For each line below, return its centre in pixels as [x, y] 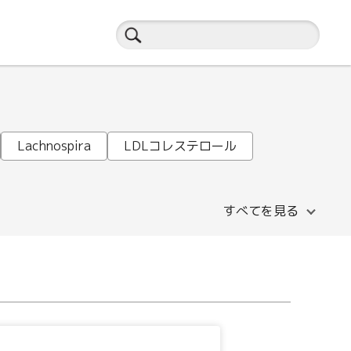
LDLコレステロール [180, 146]
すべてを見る [261, 211]
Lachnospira [54, 146]
